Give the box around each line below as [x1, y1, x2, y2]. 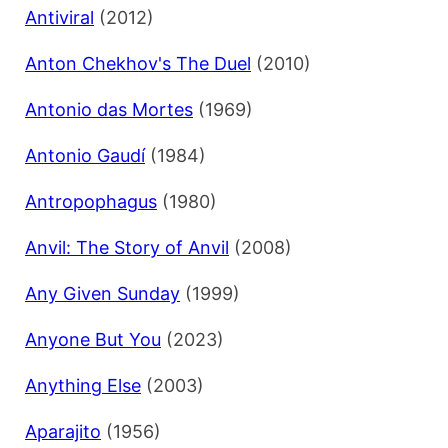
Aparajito [25, 421, 101, 443]
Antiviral [25, 7, 94, 29]
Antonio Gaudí [25, 145, 145, 167]
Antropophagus [25, 191, 157, 213]
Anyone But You [25, 329, 161, 351]
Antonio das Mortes [25, 99, 193, 121]
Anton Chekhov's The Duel [25, 53, 251, 75]
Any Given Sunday [25, 283, 180, 305]
